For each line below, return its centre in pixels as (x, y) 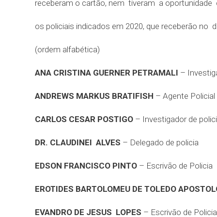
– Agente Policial (184, 96)
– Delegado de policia (160, 142)
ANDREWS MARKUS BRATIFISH (94, 96)
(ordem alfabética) (67, 49)
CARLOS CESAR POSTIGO (84, 119)
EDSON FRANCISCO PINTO (86, 166)
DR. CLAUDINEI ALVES (78, 142)
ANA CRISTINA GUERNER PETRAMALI (107, 73)
